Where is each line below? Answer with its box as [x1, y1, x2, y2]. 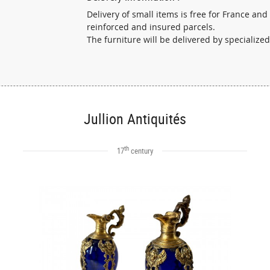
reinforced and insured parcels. [87, 22, 215, 33]
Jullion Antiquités [84, 109, 186, 128]
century [129, 145, 153, 156]
